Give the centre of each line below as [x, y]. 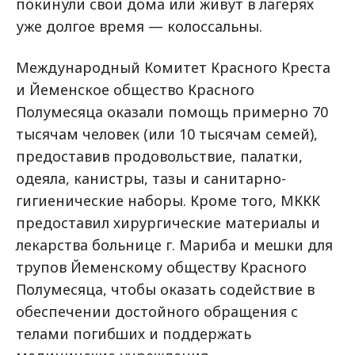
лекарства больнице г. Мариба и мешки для [174, 245]
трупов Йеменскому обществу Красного [161, 267]
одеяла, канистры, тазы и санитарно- [151, 178]
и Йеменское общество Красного [135, 90]
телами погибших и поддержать [134, 334]
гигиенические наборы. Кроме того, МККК [168, 200]
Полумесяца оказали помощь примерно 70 [172, 112]
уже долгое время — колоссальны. [139, 26]
